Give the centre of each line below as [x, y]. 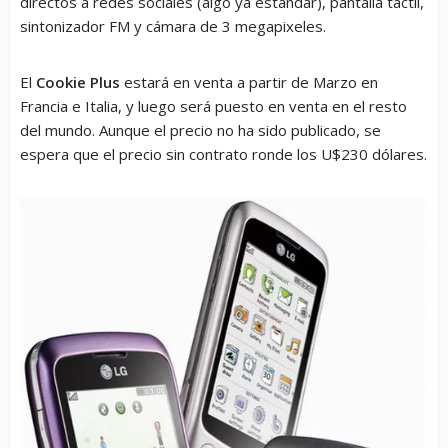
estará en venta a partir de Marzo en [249, 82]
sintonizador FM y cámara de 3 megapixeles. [173, 26]
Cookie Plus [78, 82]
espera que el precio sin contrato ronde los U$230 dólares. [223, 154]
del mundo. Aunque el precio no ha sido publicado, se [200, 130]
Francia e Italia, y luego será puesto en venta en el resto [213, 106]
